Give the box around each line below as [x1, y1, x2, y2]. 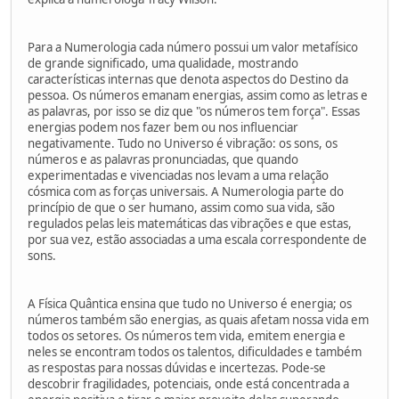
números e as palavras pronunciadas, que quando [28, 151, 298, 167]
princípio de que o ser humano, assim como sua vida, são [28, 199, 335, 216]
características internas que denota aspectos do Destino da [28, 70, 348, 87]
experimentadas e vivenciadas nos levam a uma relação [28, 167, 329, 183]
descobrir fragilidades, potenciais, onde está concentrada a [28, 375, 349, 392]
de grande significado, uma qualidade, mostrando [28, 54, 298, 71]
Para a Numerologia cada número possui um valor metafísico [28, 38, 358, 55]
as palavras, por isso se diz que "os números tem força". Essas [28, 102, 360, 119]
